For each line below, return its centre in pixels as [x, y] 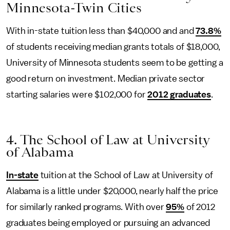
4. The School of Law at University [108, 140]
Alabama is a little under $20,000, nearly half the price [112, 191]
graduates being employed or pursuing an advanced [108, 223]
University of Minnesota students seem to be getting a [115, 63]
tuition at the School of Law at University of [126, 175]
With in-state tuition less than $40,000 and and [101, 31]
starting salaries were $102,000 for [77, 94]
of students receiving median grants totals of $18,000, [113, 47]
